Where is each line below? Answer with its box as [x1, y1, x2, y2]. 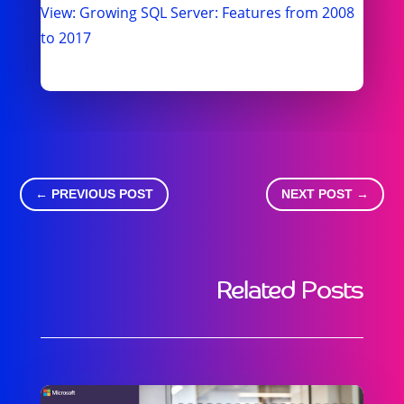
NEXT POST [280, 186, 353, 201]
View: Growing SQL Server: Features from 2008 [40, 3, 354, 23]
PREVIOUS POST [51, 186, 154, 201]
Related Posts [216, 267, 364, 308]
